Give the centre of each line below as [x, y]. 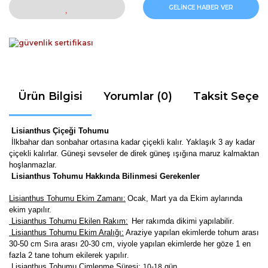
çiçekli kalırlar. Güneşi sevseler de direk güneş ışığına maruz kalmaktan [134, 153]
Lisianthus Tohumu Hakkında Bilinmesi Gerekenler [104, 176]
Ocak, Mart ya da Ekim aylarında [185, 198]
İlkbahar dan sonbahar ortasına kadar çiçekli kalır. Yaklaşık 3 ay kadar [132, 142]
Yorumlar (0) [138, 96]
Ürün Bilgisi [50, 96]
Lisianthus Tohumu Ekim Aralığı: [66, 232]
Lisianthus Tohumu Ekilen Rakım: [68, 221]
